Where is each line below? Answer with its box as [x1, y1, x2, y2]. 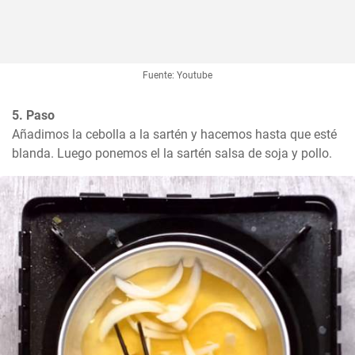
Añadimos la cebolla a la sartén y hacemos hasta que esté [12, 127, 337, 143]
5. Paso [12, 108, 55, 124]
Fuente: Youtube [143, 70, 212, 82]
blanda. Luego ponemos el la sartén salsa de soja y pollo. [12, 146, 332, 162]
